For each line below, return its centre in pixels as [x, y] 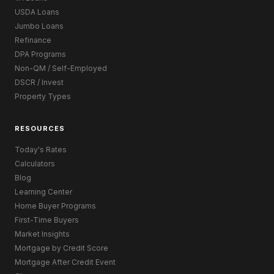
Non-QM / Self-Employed [61, 68]
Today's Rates [41, 150]
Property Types [43, 96]
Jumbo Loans [39, 26]
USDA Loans [37, 12]
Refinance [33, 40]
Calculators [35, 164]
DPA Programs [40, 54]
